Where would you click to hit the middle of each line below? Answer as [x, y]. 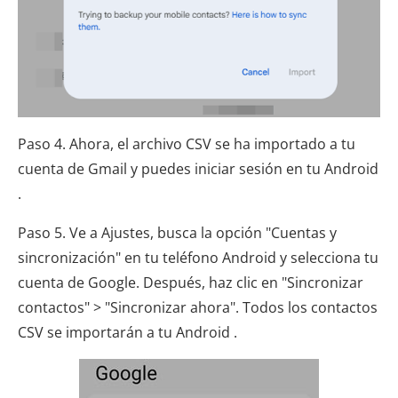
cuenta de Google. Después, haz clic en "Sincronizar [191, 282]
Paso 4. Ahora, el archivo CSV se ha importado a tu [187, 143]
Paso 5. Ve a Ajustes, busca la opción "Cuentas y [177, 232]
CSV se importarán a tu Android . [127, 332]
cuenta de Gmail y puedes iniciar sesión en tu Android [198, 168]
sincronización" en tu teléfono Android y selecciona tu [198, 257]
